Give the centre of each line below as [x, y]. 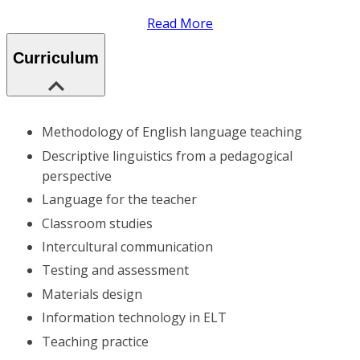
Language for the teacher [119, 200]
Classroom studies [97, 223]
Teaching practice [95, 341]
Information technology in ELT [134, 318]
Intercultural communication [127, 246]
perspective [77, 176]
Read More [180, 24]
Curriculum [56, 57]
